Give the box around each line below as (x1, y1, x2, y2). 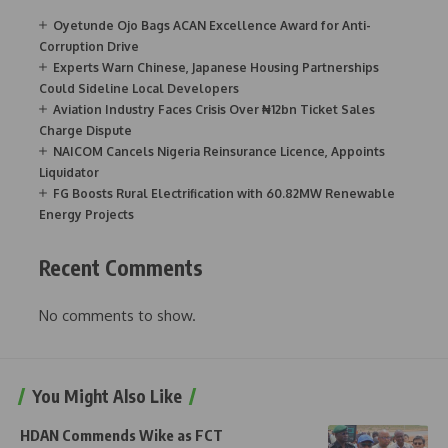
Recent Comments (39, 253, 203, 281)
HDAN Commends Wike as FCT (20, 426, 223, 445)
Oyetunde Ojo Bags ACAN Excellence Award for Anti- (53, 17, 371, 33)
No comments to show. (39, 306, 196, 326)
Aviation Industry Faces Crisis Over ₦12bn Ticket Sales (53, 101, 375, 117)
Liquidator (39, 164, 99, 180)
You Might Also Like (32, 385, 182, 408)
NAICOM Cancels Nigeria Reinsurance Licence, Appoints (53, 143, 385, 159)
